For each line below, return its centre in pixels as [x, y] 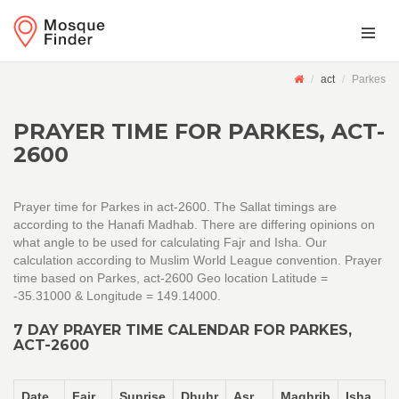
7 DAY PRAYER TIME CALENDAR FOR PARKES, [183, 330]
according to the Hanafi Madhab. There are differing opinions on [194, 224]
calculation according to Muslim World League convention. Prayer [198, 260]
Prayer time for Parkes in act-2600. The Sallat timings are [175, 207]
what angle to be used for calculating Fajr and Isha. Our [170, 242]
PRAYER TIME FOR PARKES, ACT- [199, 131]
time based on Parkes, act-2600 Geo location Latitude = [171, 278]
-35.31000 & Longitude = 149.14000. [117, 296]
